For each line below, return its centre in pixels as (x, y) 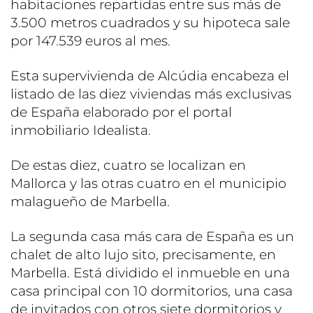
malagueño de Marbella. (90, 201)
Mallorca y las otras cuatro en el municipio (148, 183)
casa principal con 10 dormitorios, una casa (152, 291)
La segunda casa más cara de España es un (152, 236)
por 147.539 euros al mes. (90, 41)
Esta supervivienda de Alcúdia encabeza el (150, 75)
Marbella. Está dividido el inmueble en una (150, 272)
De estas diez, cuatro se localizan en (128, 165)
